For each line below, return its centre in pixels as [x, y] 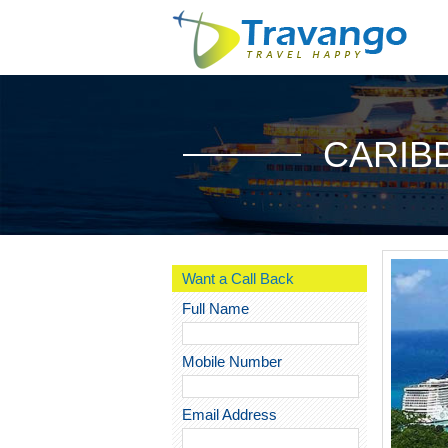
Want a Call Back [237, 278]
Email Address [229, 414]
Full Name [215, 308]
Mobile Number [231, 361]
